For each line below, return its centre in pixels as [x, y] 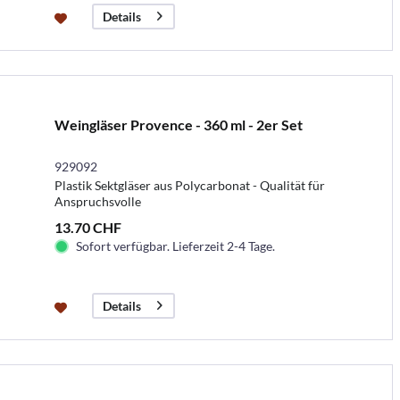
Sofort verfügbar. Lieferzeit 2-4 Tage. [175, 246]
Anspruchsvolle [97, 201]
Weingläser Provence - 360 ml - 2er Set [178, 124]
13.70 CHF [87, 227]
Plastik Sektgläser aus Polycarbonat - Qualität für [189, 185]
